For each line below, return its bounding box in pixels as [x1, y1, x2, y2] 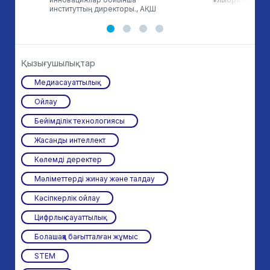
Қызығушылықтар [21, 58, 95, 68]
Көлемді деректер [34, 155, 102, 164]
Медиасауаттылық [34, 78, 97, 87]
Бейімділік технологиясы [34, 116, 125, 125]
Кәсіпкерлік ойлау [34, 193, 100, 202]
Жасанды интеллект [34, 136, 105, 145]
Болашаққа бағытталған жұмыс [34, 232, 138, 241]
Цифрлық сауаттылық [34, 213, 103, 222]
